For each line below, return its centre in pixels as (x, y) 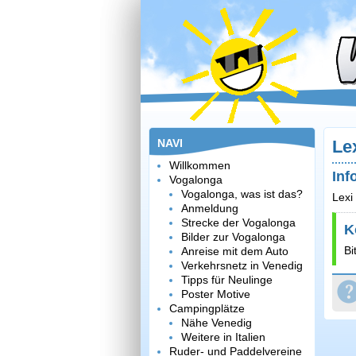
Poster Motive (216, 294)
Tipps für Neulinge (227, 280)
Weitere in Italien (223, 337)
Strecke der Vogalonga (238, 222)
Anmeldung (210, 208)
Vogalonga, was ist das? (242, 194)
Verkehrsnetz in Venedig (242, 265)
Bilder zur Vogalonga (233, 237)
